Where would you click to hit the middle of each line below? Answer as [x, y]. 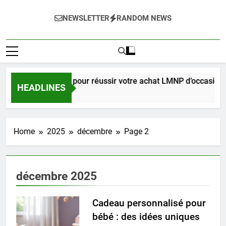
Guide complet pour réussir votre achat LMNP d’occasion [117, 81]
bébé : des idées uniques [146, 217]
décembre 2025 [56, 176]
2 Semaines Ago [36, 94]
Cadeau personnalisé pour [149, 203]
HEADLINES [41, 88]
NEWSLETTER [86, 18]
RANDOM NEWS [144, 18]
